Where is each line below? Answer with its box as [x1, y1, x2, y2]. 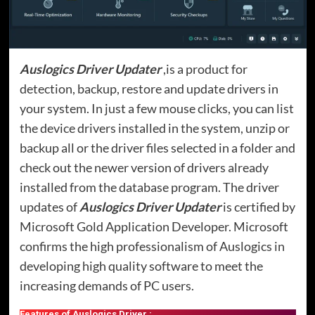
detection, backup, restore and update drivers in [19, 80, 278, 96]
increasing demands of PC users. [19, 277, 194, 293]
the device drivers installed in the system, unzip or [19, 120, 290, 136]
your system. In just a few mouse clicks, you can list [19, 100, 294, 116]
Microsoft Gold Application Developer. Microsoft [19, 218, 288, 234]
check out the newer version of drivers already [19, 159, 269, 175]
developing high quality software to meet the [19, 257, 263, 274]
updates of [19, 198, 79, 214]
